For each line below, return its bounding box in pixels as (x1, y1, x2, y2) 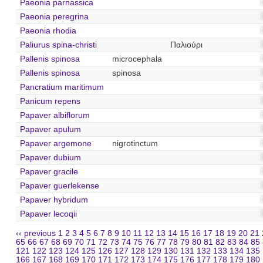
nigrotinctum (112, 139, 158, 148)
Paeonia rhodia (19, 26, 76, 35)
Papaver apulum (19, 124, 81, 134)
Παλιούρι (170, 40, 203, 49)
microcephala (112, 54, 162, 63)
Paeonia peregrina (19, 12, 89, 21)
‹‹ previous (16, 229, 56, 238)
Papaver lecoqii (19, 209, 77, 218)
